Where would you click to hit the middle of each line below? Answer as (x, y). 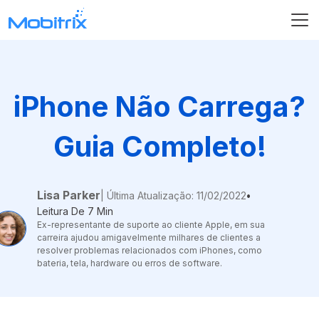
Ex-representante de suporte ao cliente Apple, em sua (151, 225)
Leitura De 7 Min (75, 211)
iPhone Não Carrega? (159, 106)
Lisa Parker (69, 195)
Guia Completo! (159, 146)
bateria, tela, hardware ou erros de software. (130, 263)
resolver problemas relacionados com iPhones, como (150, 250)
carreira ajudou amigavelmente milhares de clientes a (149, 237)
